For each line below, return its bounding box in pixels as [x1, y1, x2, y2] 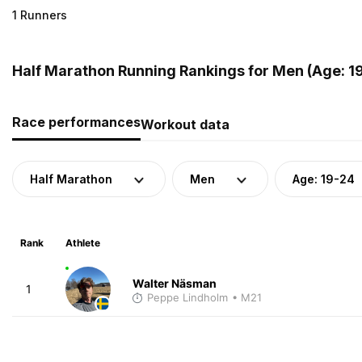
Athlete [65, 236, 100, 249]
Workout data [141, 116, 229, 133]
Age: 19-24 [293, 171, 355, 186]
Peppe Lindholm [146, 290, 228, 304]
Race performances [12, 113, 141, 130]
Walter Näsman [132, 276, 217, 290]
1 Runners [12, 7, 67, 22]
